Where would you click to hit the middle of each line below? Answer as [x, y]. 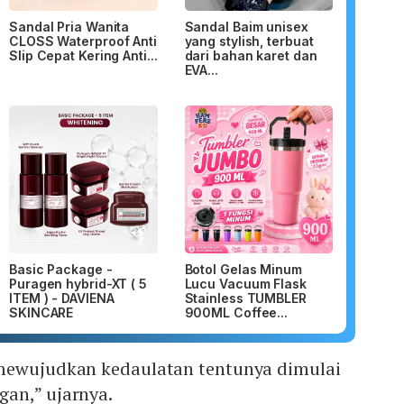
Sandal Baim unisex [246, 26]
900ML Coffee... [236, 313]
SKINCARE [41, 313]
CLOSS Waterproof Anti [83, 41]
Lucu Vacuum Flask [245, 284]
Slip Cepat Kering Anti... [83, 55]
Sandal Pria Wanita [69, 26]
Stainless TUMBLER [245, 298]
